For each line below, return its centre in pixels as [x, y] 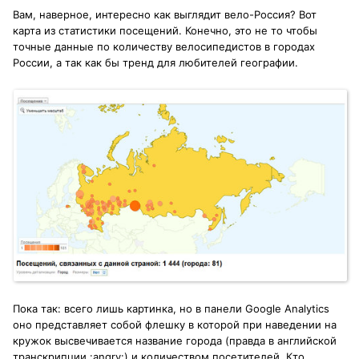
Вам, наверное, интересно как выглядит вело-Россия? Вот [165, 15]
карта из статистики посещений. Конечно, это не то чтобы [165, 31]
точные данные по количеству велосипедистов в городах [164, 47]
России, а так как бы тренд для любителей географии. [155, 63]
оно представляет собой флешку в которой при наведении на [175, 325]
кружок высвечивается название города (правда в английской [175, 341]
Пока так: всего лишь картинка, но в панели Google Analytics [171, 309]
